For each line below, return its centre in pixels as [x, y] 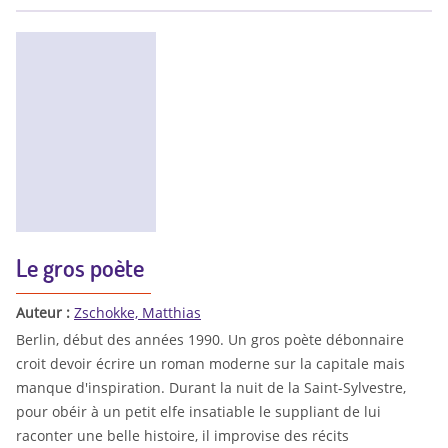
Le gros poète [80, 268]
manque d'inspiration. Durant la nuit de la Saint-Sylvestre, [211, 387]
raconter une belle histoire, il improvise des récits [182, 435]
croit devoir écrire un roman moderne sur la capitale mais [210, 363]
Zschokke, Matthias [137, 313]
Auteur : [45, 313]
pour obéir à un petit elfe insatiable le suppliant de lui [198, 411]
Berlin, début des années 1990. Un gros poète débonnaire [210, 339]
